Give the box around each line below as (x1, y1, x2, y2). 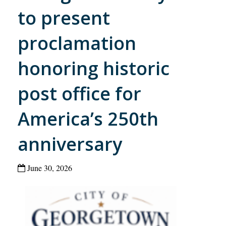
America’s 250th (18, 106, 158, 132)
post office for (18, 81, 141, 106)
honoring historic (18, 56, 169, 81)
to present (18, 6, 110, 31)
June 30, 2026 (25, 162, 72, 174)
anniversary (18, 132, 122, 157)
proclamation (18, 31, 136, 56)
